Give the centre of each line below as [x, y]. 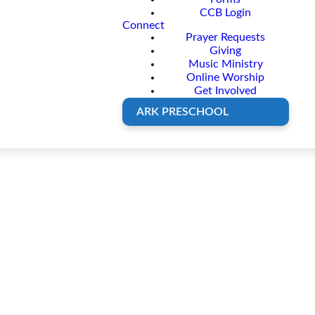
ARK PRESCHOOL [183, 111]
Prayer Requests [226, 37]
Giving [226, 50]
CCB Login [226, 12]
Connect [144, 25]
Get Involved [226, 90]
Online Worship [226, 77]
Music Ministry [225, 64]
